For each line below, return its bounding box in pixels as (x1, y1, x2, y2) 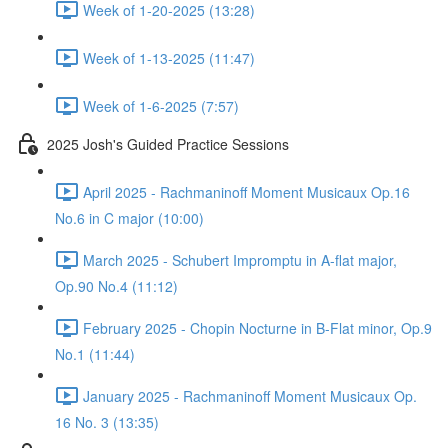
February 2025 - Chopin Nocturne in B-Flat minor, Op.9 (83, 317, 432, 338)
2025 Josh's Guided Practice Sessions (47, 133, 289, 154)
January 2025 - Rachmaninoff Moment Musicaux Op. (83, 385, 417, 406)
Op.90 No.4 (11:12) (55, 276, 178, 296)
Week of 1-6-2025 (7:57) (83, 95, 239, 116)
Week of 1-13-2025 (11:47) (83, 47, 255, 68)
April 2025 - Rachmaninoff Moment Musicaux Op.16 (83, 181, 410, 202)
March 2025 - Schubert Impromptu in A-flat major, (83, 249, 397, 270)
